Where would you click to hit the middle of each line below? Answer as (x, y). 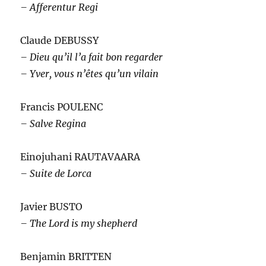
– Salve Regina (53, 123)
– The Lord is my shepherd (79, 223)
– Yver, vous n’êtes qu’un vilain (90, 73)
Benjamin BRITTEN (66, 256)
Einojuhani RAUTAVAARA (80, 156)
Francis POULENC (62, 107)
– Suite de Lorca (56, 173)
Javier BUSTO (52, 206)
